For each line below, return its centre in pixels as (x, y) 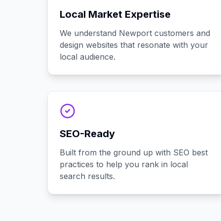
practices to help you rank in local (124, 164)
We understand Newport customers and (135, 33)
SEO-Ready (87, 134)
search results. (87, 176)
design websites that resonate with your (134, 45)
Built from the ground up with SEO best (134, 152)
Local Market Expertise (115, 14)
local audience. (88, 57)
